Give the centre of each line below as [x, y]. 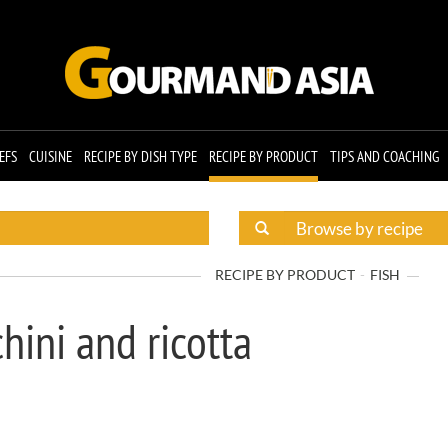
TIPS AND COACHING [384, 156]
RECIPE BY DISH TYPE [140, 156]
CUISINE [50, 156]
